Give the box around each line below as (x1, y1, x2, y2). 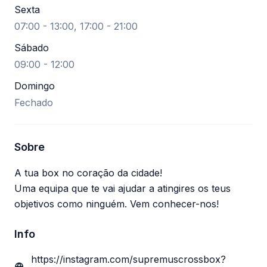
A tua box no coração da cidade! (14, 167, 162, 179)
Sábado (14, 42, 49, 54)
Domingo (14, 80, 55, 92)
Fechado (14, 97, 53, 108)
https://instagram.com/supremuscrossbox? (31, 253, 226, 265)
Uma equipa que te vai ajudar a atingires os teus (14, 182, 231, 194)
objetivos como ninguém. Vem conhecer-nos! (14, 198, 219, 210)
